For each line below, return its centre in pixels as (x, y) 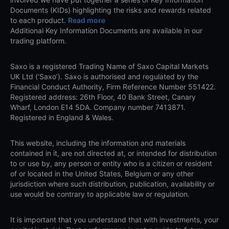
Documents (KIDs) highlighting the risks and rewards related (111, 10)
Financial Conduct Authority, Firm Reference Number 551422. (113, 87)
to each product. (39, 20)
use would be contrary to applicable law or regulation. (100, 194)
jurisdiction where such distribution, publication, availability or (112, 184)
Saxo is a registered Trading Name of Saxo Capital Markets (109, 66)
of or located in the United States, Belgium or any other (102, 174)
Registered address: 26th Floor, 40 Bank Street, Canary (103, 97)
